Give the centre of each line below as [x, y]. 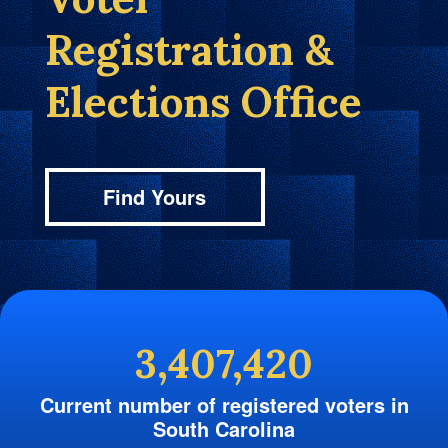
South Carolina [224, 428]
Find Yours [155, 196]
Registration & [188, 49]
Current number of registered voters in [224, 404]
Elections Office [203, 101]
